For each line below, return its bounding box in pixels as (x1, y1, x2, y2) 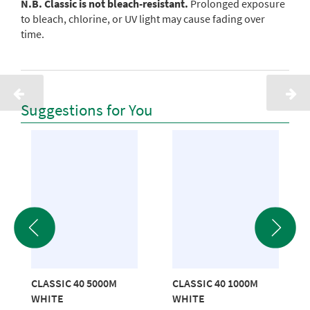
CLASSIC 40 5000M (31, 275, 117, 290)
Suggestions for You (21, 100, 153, 120)
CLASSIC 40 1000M (172, 275, 258, 290)
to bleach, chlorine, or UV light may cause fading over (21, 11, 265, 26)
